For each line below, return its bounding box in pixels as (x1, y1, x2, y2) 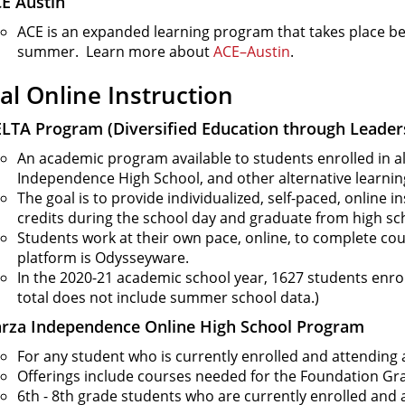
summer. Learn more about (17, 42, 213, 61)
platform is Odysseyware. (17, 248, 189, 268)
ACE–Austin (213, 42, 290, 61)
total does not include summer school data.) (17, 287, 319, 307)
